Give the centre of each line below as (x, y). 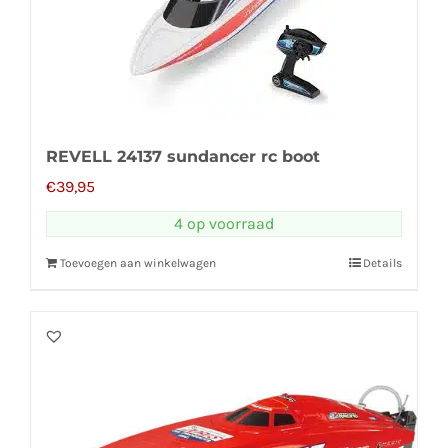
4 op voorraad (224, 223)
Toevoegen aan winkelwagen (138, 262)
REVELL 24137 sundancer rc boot (183, 156)
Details (382, 262)
